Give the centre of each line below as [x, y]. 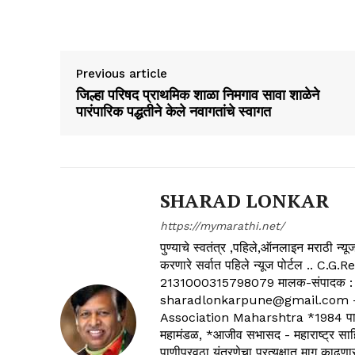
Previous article [122, 74]
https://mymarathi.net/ [222, 226]
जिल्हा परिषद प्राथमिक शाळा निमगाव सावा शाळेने [198, 95]
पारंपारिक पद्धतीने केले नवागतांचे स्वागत [174, 111]
